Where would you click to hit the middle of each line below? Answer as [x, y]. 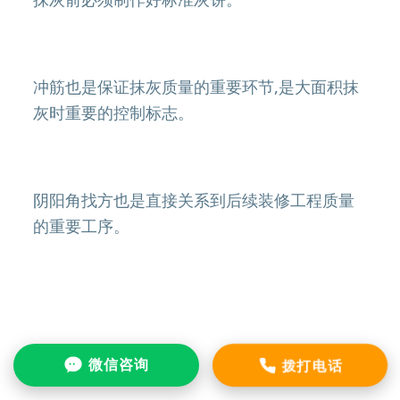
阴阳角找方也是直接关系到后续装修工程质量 [194, 200]
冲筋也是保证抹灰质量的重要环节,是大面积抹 [196, 87]
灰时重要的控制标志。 [114, 112]
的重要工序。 [82, 226]
